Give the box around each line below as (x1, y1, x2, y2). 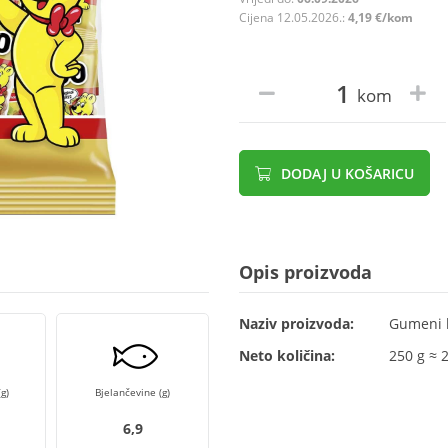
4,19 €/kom (348, 9, 413, 26)
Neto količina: (239, 346, 335, 365)
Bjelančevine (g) (95, 385, 170, 399)
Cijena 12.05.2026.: (239, 9, 348, 26)
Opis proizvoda (239, 260, 372, 284)
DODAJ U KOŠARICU (277, 164, 414, 183)
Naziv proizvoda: (239, 314, 354, 333)
